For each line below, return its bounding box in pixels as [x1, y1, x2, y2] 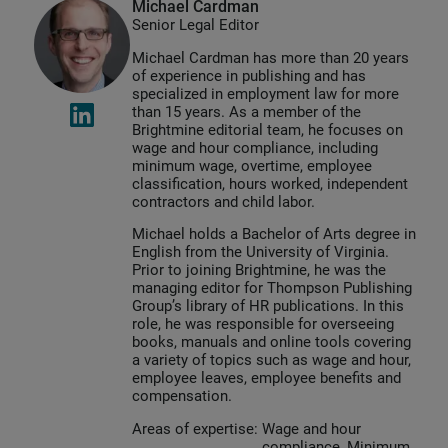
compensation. [132, 387, 232, 406]
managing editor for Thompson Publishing [132, 279, 412, 298]
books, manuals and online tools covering [132, 333, 411, 352]
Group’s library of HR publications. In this [132, 297, 404, 316]
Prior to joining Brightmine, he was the [132, 261, 386, 280]
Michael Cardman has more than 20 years [132, 48, 409, 67]
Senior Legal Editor [132, 16, 259, 35]
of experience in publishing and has [132, 66, 366, 85]
